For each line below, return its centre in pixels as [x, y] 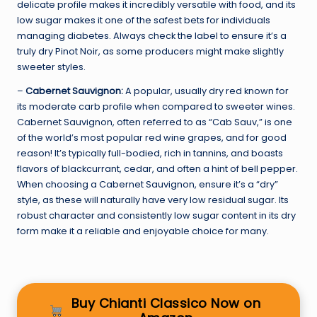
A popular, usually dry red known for [206, 91]
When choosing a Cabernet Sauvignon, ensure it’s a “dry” [148, 184]
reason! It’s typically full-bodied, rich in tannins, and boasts [150, 153]
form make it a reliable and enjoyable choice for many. [143, 231]
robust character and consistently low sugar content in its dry [156, 215]
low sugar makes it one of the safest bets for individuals [144, 20]
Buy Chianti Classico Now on [166, 303]
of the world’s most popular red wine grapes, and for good [152, 137]
